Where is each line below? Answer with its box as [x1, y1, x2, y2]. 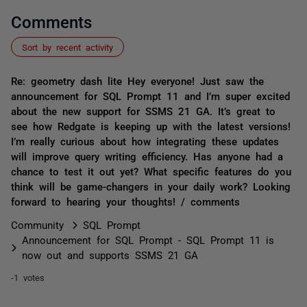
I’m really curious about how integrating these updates [11, 136, 279, 146]
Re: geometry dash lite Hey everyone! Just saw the [11, 75, 264, 86]
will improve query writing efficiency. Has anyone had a [11, 151, 283, 161]
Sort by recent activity [22, 42, 113, 51]
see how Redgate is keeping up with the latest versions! [11, 121, 291, 131]
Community [11, 219, 64, 230]
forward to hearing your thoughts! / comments [11, 196, 240, 206]
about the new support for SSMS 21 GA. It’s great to [11, 106, 275, 116]
